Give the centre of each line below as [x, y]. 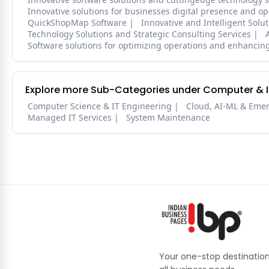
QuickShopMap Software [77, 23]
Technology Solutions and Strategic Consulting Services [139, 34]
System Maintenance [168, 118]
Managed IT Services [70, 118]
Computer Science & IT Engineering [100, 106]
